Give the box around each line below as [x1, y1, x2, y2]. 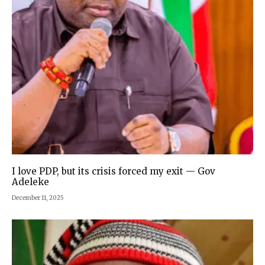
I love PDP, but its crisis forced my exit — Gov [12, 165, 215, 177]
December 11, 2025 [12, 193, 64, 202]
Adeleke [12, 176, 49, 188]
